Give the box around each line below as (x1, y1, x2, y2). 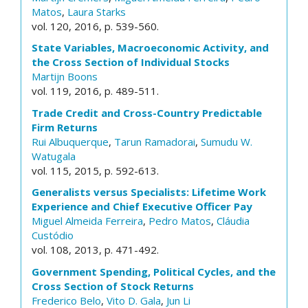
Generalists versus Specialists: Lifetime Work (32, 185, 266, 199)
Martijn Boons (32, 69, 98, 83)
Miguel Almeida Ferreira (32, 214, 143, 228)
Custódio (32, 228, 74, 242)
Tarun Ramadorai (114, 134, 195, 148)
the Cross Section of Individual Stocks (32, 55, 230, 69)
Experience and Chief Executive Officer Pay (32, 199, 252, 213)
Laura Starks (67, 4, 126, 19)
